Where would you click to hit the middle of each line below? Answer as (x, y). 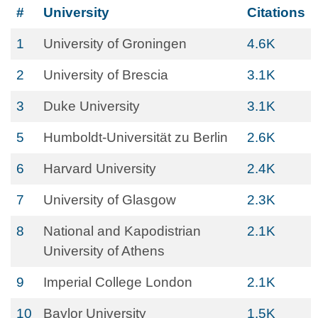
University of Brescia (106, 75)
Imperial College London (118, 282)
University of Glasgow (110, 200)
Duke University (92, 106)
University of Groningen (115, 44)
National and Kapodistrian (122, 231)
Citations (276, 12)
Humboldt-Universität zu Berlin (136, 137)
